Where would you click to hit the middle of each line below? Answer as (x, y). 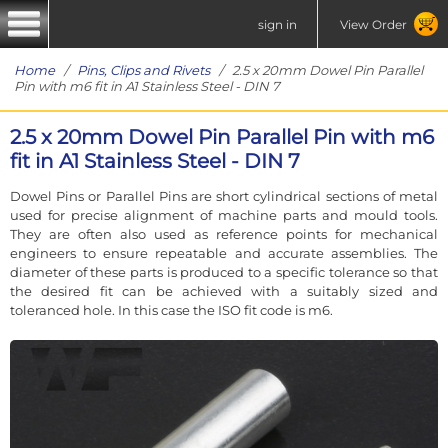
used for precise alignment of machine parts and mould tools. (224, 214)
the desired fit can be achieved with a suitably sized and (224, 290)
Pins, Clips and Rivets (143, 70)
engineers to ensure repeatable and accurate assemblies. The (224, 252)
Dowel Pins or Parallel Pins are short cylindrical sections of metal (224, 195)
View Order (373, 24)
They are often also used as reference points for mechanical (224, 233)
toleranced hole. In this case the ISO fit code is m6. (171, 309)
